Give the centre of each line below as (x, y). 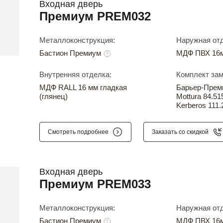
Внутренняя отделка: (75, 75)
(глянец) (54, 97)
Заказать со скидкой (180, 132)
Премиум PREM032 (95, 16)
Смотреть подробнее (78, 132)
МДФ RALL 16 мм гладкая (83, 88)
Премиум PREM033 (95, 184)
